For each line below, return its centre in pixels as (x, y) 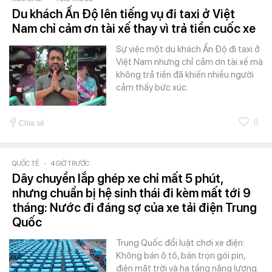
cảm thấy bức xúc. (152, 88)
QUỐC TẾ (25, 164)
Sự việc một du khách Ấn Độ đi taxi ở (188, 49)
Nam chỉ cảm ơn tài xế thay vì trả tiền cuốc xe (134, 29)
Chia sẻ (32, 124)
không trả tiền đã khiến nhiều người (185, 75)
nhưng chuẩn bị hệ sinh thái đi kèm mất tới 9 (131, 193)
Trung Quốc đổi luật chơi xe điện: (180, 243)
